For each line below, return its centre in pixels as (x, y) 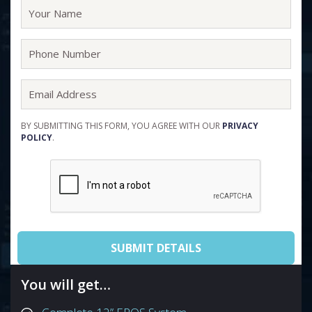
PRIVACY (240, 126)
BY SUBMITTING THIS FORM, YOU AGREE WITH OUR (122, 126)
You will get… (66, 284)
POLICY (37, 138)
